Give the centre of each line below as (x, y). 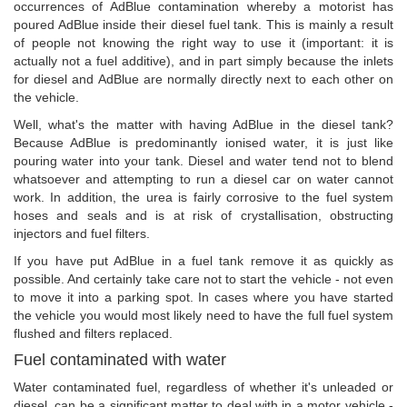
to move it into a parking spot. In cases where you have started (203, 298)
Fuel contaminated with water (120, 360)
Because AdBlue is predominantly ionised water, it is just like (203, 143)
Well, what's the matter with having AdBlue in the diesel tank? (203, 125)
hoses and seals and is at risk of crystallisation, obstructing (203, 216)
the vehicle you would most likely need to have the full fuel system (203, 316)
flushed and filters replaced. (93, 334)
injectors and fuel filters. (82, 234)
